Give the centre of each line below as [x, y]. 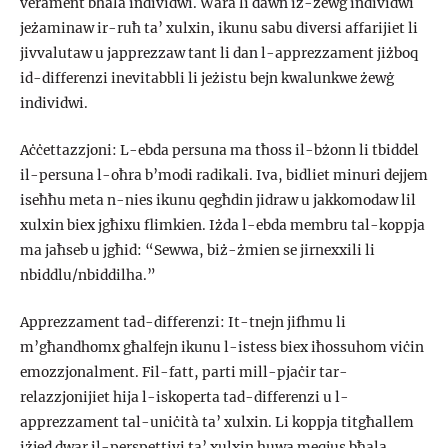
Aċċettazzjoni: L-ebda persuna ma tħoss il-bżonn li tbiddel [219, 150]
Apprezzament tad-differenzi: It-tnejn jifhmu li [183, 322]
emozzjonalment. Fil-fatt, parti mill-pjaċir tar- [184, 372]
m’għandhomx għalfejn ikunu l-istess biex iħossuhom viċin [222, 347]
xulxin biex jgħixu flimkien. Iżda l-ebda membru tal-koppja [222, 225]
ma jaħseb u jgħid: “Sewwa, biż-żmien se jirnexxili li [197, 250]
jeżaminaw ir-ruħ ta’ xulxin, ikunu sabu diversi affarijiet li [219, 28]
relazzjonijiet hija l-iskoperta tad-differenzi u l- [184, 397]
